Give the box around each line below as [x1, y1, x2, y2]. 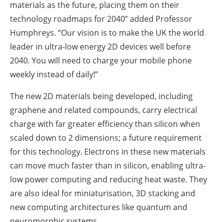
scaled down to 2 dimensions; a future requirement [10, 132, 202, 144]
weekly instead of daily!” [10, 69, 98, 80]
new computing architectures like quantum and [10, 202, 187, 213]
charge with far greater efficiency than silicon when [10, 118, 200, 130]
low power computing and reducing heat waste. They [10, 174, 207, 185]
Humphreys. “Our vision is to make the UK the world [10, 27, 204, 39]
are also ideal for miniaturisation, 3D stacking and [10, 188, 195, 199]
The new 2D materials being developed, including [10, 91, 193, 102]
